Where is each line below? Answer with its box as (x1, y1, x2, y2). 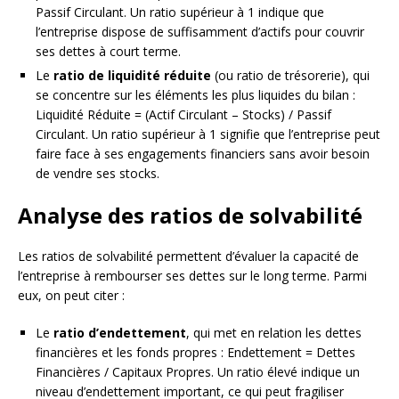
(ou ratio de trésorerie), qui (211, 67, 370, 85)
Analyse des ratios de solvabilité (18, 200, 362, 231)
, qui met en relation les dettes (186, 324, 362, 342)
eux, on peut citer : (18, 287, 125, 305)
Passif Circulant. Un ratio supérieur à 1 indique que (36, 4, 324, 21)
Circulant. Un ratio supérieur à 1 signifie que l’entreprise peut (36, 126, 380, 143)
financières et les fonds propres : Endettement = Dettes (36, 344, 355, 362)
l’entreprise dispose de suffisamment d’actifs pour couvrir (36, 23, 364, 41)
